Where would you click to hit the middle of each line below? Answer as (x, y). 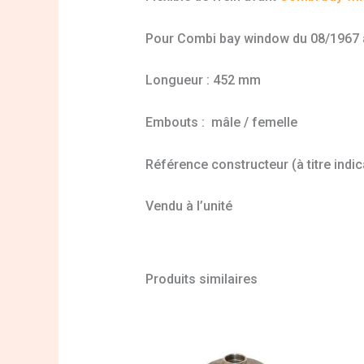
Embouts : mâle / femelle (221, 123)
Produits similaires (201, 279)
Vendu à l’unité (188, 206)
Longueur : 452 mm (203, 80)
